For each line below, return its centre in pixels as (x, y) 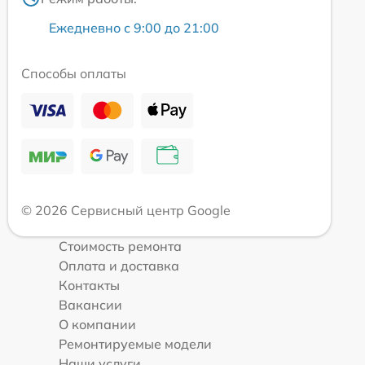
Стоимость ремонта (120, 246)
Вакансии (90, 305)
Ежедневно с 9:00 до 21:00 (134, 28)
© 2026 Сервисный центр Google (126, 211)
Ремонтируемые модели (135, 344)
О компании (97, 325)
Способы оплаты (74, 74)
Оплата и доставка (119, 266)
